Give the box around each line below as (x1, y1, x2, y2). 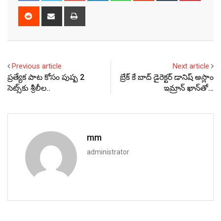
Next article (173, 62, 209, 71)
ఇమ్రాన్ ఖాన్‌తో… (164, 83, 214, 93)
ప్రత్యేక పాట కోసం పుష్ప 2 (7, 73, 84, 82)
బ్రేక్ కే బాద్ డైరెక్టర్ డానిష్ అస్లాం (120, 73, 214, 82)
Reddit (37, 7, 58, 17)
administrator (87, 148, 129, 156)
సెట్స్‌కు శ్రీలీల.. (7, 83, 50, 93)
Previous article (12, 62, 62, 71)
